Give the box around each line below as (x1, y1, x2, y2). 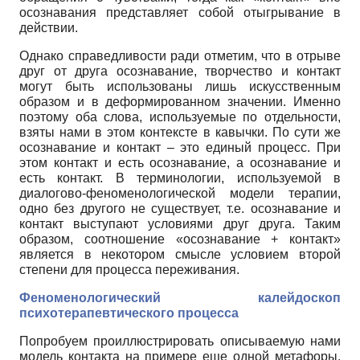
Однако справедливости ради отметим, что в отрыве (19, 48, 341, 63)
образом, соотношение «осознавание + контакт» (19, 231, 341, 246)
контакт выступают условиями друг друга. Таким (19, 216, 341, 231)
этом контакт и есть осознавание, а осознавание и (19, 155, 341, 170)
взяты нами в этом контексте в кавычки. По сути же (19, 125, 341, 139)
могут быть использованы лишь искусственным (19, 79, 341, 93)
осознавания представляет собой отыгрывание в (19, 5, 341, 19)
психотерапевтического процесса (19, 305, 239, 320)
